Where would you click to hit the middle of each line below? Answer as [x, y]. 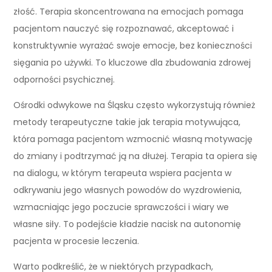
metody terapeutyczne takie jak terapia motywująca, [127, 122]
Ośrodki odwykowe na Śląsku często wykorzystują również [134, 105]
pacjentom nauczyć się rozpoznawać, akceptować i [124, 28]
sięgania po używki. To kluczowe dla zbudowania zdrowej [132, 62]
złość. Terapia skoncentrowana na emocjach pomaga [129, 11]
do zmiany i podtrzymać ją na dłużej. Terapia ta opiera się [136, 156]
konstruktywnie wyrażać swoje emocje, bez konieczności [133, 45]
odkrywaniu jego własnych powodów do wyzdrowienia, [128, 190]
